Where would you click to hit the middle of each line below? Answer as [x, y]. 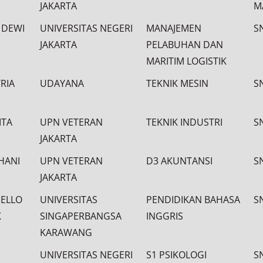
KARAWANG [66, 232]
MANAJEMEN [174, 28]
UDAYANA [62, 83]
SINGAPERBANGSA [81, 216]
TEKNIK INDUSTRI [184, 122]
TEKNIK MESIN [177, 83]
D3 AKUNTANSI [179, 161]
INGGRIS [165, 216]
